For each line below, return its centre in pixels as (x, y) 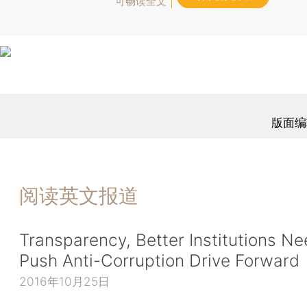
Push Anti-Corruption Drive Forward (159, 261)
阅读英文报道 (79, 195)
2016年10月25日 (64, 282)
